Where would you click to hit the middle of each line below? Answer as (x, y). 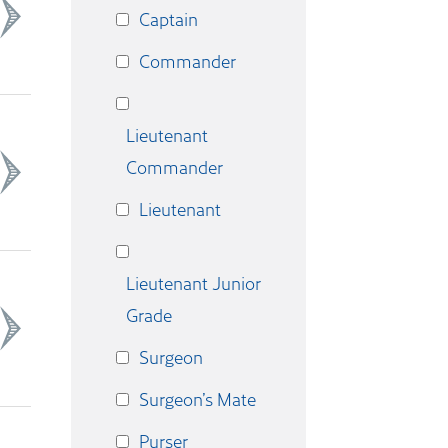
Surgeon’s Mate (197, 399)
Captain (168, 19)
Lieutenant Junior (193, 283)
